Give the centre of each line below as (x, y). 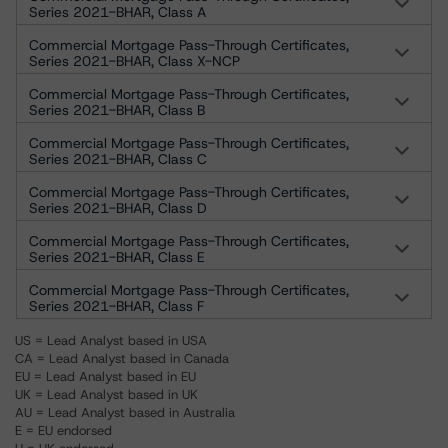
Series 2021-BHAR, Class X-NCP (134, 61)
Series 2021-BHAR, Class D (118, 208)
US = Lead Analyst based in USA (111, 340)
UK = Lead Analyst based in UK (106, 394)
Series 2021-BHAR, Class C (118, 159)
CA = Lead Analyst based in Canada (122, 358)
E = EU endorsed (63, 430)
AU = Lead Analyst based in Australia (125, 412)
